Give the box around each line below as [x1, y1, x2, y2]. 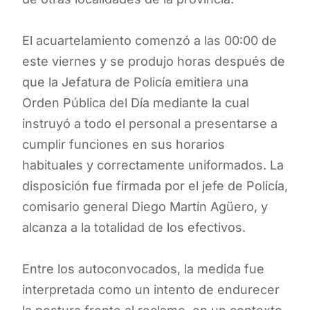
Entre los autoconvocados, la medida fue [22, 261, 264, 276]
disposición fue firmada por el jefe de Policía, [22, 178, 288, 193]
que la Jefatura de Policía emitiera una [22, 74, 248, 89]
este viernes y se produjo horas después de [22, 53, 285, 69]
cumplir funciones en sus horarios [22, 136, 225, 152]
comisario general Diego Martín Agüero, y [22, 199, 268, 214]
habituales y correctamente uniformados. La [22, 157, 284, 172]
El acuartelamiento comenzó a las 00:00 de [22, 33, 277, 48]
